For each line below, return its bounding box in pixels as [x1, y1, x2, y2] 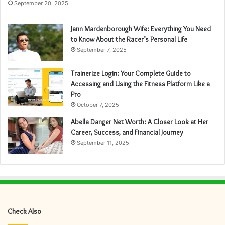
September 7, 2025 [77, 46, 127, 54]
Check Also [8, 207, 41, 216]
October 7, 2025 [77, 101, 119, 109]
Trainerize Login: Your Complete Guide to [71, 69, 191, 78]
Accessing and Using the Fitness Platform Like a [71, 79, 210, 89]
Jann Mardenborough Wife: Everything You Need [71, 24, 211, 34]
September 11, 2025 [77, 139, 129, 147]
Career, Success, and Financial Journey [71, 128, 183, 137]
